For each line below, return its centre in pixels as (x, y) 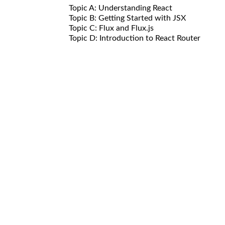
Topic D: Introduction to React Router (135, 38)
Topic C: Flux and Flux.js (111, 28)
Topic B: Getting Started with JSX (127, 18)
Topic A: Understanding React (121, 8)
